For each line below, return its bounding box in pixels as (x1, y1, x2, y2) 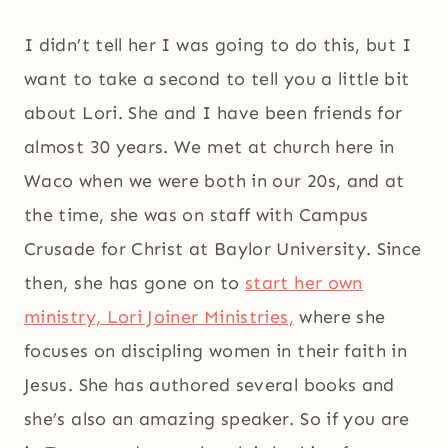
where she (293, 306, 386, 329)
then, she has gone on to (24, 272, 245, 295)
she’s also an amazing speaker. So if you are (24, 408, 410, 431)
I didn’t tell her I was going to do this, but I (24, 34, 411, 57)
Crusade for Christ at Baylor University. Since (24, 238, 422, 261)
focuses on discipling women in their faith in (24, 340, 408, 363)
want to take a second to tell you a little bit (24, 68, 410, 91)
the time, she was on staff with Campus (24, 204, 369, 227)
